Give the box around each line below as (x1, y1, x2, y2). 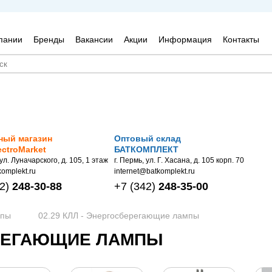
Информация (158, 35, 212, 44)
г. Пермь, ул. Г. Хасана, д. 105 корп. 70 (114, 156, 244, 165)
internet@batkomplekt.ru (114, 167, 195, 175)
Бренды (33, 35, 64, 44)
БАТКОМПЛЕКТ (114, 144, 178, 154)
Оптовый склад (114, 134, 181, 143)
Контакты (222, 35, 259, 44)
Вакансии (75, 35, 113, 44)
